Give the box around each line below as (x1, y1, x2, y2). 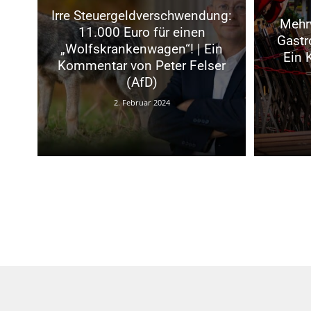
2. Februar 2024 (113, 96, 170, 108)
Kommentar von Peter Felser (58, 57, 226, 74)
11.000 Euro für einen (78, 24, 205, 40)
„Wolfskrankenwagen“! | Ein (60, 40, 223, 57)
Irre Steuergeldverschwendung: (51, 7, 232, 24)
